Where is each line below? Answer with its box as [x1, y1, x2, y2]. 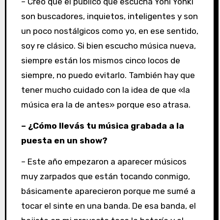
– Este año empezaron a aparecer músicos [21, 156, 187, 166]
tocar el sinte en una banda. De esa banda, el [21, 200, 196, 211]
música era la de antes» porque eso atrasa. [21, 99, 192, 110]
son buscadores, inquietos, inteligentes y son [21, 11, 198, 21]
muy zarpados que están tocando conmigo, [21, 171, 190, 181]
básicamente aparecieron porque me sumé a [21, 186, 195, 196]
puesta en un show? [21, 135, 108, 145]
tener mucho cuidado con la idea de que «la [21, 84, 190, 95]
